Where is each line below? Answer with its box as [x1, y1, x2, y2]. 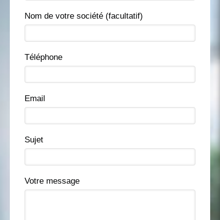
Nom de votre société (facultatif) [25, 11, 143, 21]
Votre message [25, 176, 80, 186]
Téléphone [25, 53, 62, 62]
